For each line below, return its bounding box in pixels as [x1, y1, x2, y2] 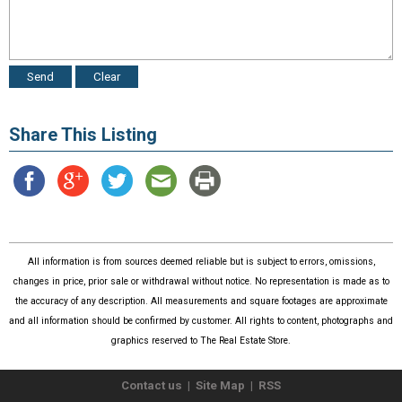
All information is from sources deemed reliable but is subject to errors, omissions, [27, 256, 375, 268]
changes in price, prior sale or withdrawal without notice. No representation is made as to [13, 275, 389, 288]
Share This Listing [9, 124, 157, 145]
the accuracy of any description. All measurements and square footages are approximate [14, 295, 388, 308]
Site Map [196, 379, 245, 392]
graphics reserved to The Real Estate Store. [111, 335, 291, 347]
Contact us [121, 379, 182, 392]
